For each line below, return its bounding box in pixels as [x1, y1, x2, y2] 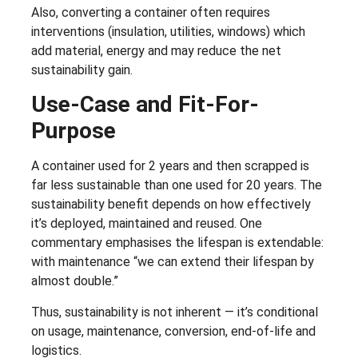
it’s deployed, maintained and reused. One [31, 216, 262, 232]
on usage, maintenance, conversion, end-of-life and [31, 323, 316, 339]
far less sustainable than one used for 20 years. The [31, 177, 322, 193]
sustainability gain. [31, 62, 133, 78]
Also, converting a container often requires [31, 5, 270, 21]
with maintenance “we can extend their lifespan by [31, 254, 314, 270]
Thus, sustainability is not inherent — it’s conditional [31, 304, 318, 320]
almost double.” [31, 273, 118, 289]
